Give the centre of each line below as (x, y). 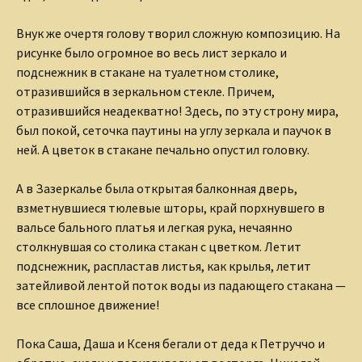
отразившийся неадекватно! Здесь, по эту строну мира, (177, 111)
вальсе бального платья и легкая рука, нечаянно (154, 227)
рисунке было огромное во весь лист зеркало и (152, 53)
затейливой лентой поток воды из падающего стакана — (181, 286)
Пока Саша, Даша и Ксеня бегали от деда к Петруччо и (170, 344)
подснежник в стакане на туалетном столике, (147, 72)
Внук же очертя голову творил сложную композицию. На (178, 34)
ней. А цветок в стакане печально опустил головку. (163, 150)
